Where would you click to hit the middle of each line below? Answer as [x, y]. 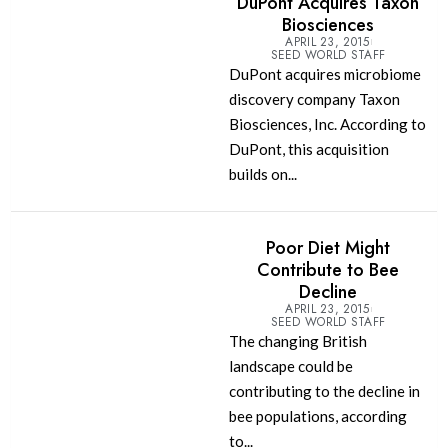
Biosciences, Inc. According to [327, 123]
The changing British [297, 340]
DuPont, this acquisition [308, 148]
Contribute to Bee [327, 269]
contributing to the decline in [324, 390]
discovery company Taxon [314, 98]
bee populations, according [317, 415]
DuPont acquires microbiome [324, 73]
